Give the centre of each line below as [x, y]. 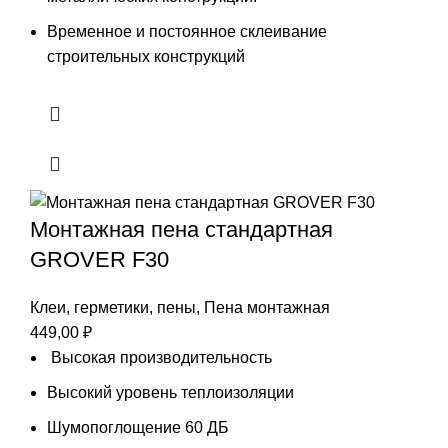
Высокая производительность [159, 358]
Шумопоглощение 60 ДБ [138, 428]
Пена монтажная [267, 308]
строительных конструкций [146, 56]
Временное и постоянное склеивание [187, 31]
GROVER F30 [99, 260]
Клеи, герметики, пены [113, 308]
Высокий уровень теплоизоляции [170, 393]
